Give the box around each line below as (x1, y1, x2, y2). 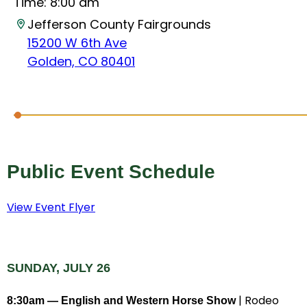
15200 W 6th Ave (27, 34, 127, 51)
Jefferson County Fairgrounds (27, 16, 211, 33)
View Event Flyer (7, 199, 95, 216)
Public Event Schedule (7, 161, 215, 182)
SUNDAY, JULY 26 (7, 261, 110, 275)
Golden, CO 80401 (27, 53, 135, 70)
